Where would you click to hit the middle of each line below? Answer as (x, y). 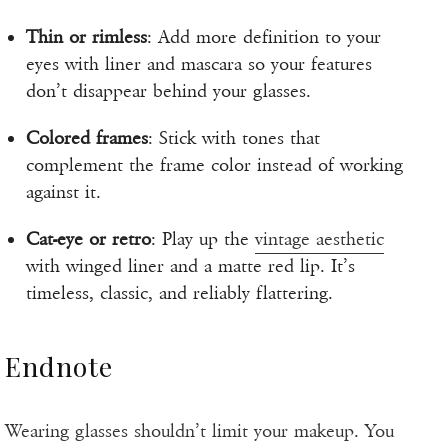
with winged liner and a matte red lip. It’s (190, 266)
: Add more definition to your (264, 37)
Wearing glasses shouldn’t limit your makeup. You (199, 431)
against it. (63, 192)
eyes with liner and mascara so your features (199, 64)
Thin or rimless (86, 37)
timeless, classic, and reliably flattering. (179, 293)
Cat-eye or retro (88, 239)
